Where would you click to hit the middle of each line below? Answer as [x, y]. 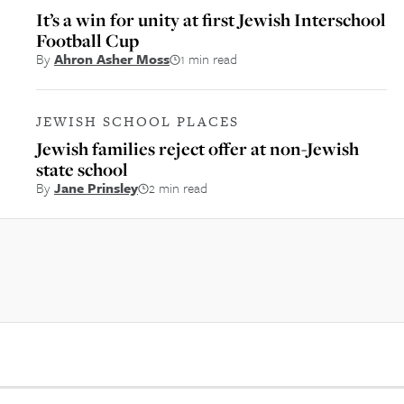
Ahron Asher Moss [112, 59]
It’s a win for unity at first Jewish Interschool [211, 19]
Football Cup [87, 40]
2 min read [178, 188]
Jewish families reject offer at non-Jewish [197, 148]
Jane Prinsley [96, 188]
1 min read [209, 59]
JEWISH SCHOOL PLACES [138, 121]
